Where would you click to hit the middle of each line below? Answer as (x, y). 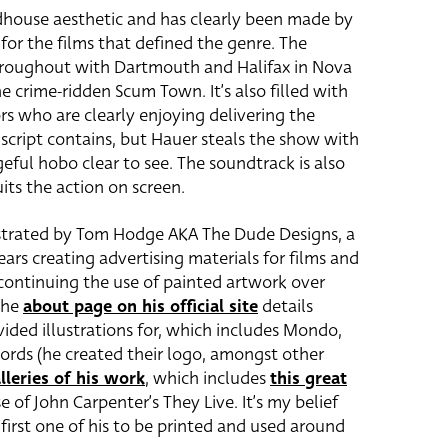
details (285, 306)
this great (308, 378)
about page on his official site (140, 306)
